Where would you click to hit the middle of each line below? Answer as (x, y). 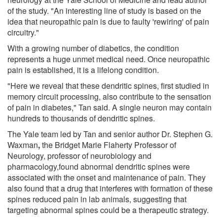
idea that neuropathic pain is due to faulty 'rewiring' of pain (108, 21)
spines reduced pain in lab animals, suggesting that (97, 199)
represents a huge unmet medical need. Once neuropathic (109, 59)
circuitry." (23, 32)
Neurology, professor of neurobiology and (79, 155)
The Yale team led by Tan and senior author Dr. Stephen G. (110, 134)
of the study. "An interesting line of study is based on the (104, 10)
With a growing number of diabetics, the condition (93, 48)
